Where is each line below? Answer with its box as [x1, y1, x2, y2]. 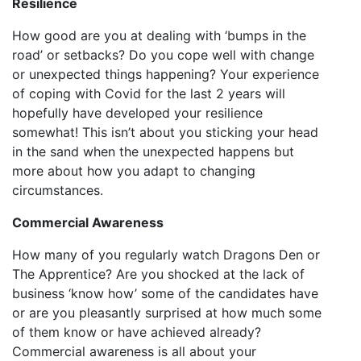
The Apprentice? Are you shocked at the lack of [12, 266, 305, 282]
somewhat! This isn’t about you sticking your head [12, 124, 318, 140]
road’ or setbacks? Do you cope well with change [12, 47, 314, 63]
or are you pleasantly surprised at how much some [12, 305, 322, 321]
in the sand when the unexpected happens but [12, 143, 294, 160]
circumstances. [12, 182, 103, 198]
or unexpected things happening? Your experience [12, 66, 319, 82]
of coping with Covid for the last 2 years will [12, 85, 285, 102]
